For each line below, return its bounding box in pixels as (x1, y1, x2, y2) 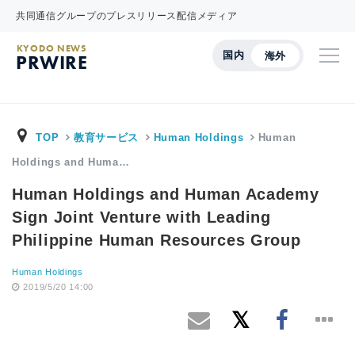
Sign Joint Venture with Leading (12, 208, 271, 226)
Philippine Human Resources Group (12, 231, 301, 249)
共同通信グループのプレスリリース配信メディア (16, 10, 238, 21)
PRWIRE (16, 50, 88, 74)
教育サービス (73, 132, 139, 143)
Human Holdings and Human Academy (12, 185, 319, 203)
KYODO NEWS (16, 42, 87, 55)
